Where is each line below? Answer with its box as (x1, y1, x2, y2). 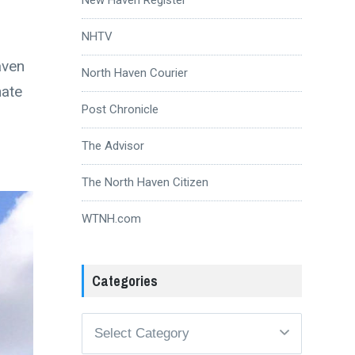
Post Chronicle (81, 101, 158, 116)
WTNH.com (81, 211, 141, 226)
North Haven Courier (81, 65, 188, 80)
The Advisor (81, 138, 144, 153)
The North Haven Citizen (81, 174, 208, 189)
